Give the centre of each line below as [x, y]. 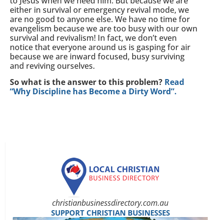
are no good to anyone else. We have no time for [100, 19]
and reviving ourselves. [52, 66]
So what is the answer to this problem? [87, 82]
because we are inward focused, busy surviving [97, 56]
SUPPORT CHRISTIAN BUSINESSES [110, 213]
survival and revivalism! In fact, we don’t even [93, 38]
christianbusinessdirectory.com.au [110, 203]
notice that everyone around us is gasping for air [100, 47]
